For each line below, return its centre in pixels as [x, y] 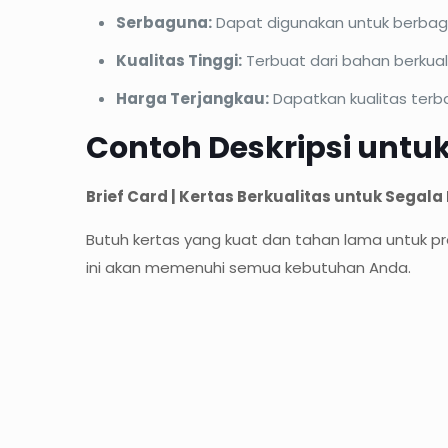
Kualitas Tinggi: [178, 61]
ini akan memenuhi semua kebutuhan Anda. [248, 268]
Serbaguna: [163, 23]
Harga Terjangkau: [192, 99]
